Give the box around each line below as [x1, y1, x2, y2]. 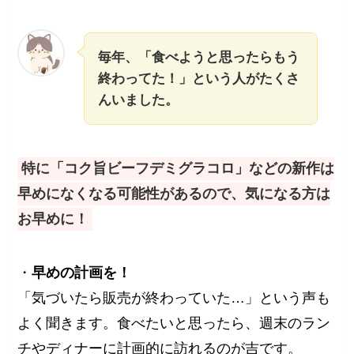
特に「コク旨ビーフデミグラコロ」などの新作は [21, 160, 334, 177]
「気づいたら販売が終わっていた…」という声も [17, 290, 331, 307]
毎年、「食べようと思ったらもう [98, 49, 300, 65]
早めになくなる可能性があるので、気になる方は [17, 186, 331, 202]
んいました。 [98, 92, 179, 107]
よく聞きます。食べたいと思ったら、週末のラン [17, 315, 331, 332]
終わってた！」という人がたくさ [98, 70, 300, 86]
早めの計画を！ [32, 265, 132, 281]
